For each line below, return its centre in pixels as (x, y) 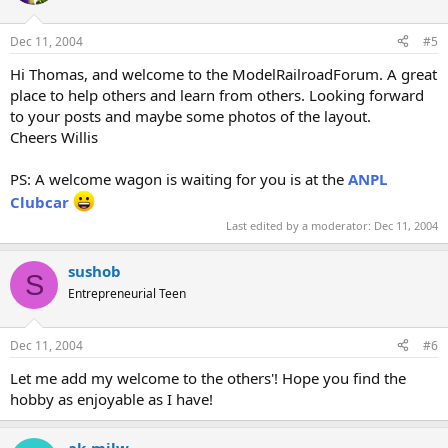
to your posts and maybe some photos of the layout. (190, 115)
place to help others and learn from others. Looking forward (217, 94)
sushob (94, 271)
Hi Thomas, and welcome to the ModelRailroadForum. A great (223, 73)
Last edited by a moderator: (300, 225)
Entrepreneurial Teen (127, 293)
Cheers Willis (54, 136)
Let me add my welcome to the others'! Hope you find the (208, 377)
